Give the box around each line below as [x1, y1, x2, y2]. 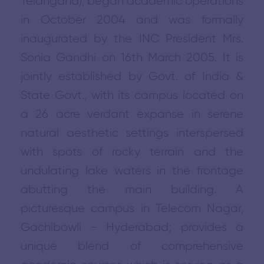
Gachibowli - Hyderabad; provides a [21, 222, 243, 234]
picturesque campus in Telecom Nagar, [21, 203, 243, 215]
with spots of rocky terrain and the [21, 146, 243, 159]
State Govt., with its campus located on [21, 90, 243, 102]
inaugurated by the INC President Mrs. [21, 33, 243, 45]
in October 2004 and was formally [21, 14, 243, 27]
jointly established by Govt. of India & [21, 71, 243, 83]
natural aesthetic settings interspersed [21, 127, 243, 140]
